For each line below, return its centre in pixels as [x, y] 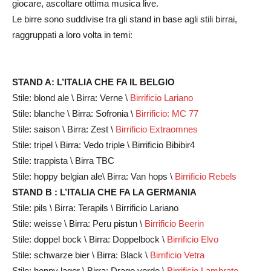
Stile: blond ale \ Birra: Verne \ [71, 97]
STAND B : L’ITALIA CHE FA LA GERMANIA [104, 192]
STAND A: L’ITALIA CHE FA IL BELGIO [93, 82]
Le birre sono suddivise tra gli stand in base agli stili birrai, [125, 19]
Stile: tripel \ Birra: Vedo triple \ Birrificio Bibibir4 [103, 145]
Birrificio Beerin [174, 223]
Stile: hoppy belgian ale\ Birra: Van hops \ [93, 176]
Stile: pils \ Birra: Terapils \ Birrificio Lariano [95, 207]
